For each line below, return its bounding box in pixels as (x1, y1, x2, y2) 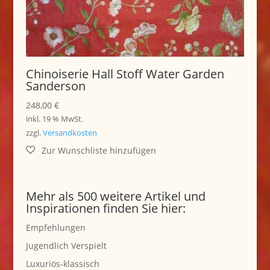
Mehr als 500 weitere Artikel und (25, 188, 206, 205)
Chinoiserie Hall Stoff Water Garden (25, 65, 224, 82)
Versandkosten (42, 127, 97, 138)
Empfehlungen (25, 222, 86, 234)
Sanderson (25, 77, 86, 94)
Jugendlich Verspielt (25, 240, 107, 252)
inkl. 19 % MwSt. (25, 114, 83, 125)
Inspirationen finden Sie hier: (25, 200, 186, 217)
